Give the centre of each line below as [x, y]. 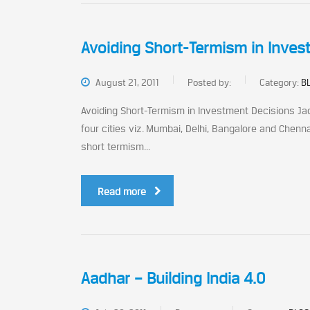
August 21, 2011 [126, 82]
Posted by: [209, 82]
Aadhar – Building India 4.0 [173, 278]
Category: [280, 82]
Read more [122, 191]
